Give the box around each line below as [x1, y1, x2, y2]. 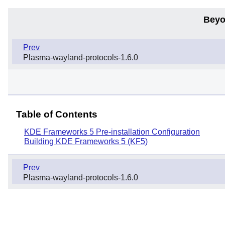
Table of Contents [16, 108, 97, 120]
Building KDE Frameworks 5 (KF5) [24, 137, 148, 146]
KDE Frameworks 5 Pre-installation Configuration [24, 127, 200, 136]
